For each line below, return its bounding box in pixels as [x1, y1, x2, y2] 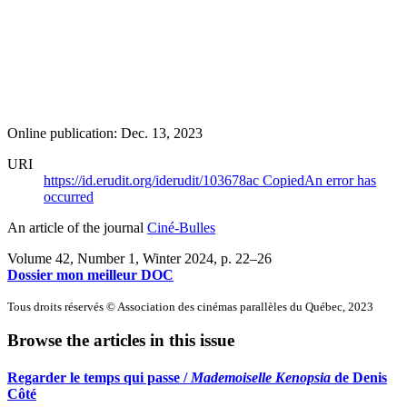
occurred [44, 188, 94, 204]
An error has [304, 172, 376, 188]
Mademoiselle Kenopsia [191, 370, 331, 386]
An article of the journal [7, 219, 147, 235]
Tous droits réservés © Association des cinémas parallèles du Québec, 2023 [7, 299, 373, 313]
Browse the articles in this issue [7, 331, 234, 351]
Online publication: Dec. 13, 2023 [7, 124, 203, 141]
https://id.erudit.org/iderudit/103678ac [44, 172, 263, 188]
